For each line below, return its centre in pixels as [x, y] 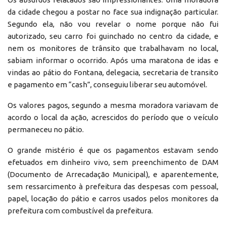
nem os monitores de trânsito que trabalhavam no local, [113, 48]
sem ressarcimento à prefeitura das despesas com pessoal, [113, 186]
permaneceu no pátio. [46, 129]
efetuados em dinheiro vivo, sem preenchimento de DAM [113, 162]
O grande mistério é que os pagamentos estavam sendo [113, 150]
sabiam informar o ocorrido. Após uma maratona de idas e [113, 60]
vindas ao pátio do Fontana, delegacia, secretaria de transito [113, 72]
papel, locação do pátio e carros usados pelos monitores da [113, 198]
